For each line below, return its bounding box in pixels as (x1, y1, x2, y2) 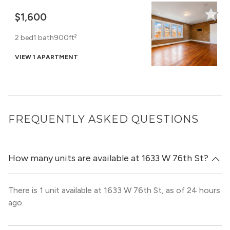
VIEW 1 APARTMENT (15, 53, 78, 61)
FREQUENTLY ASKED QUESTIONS (8, 113, 199, 125)
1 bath (33, 33, 54, 42)
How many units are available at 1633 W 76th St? (8, 152, 208, 164)
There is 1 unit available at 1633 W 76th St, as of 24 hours (8, 185, 220, 195)
